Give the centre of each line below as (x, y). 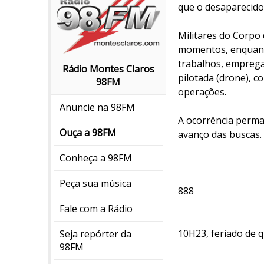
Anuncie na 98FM (97, 108)
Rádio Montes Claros (108, 69)
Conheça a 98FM (96, 158)
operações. (202, 92)
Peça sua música (95, 184)
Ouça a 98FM (88, 133)
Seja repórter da (95, 234)
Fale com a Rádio (96, 209)
